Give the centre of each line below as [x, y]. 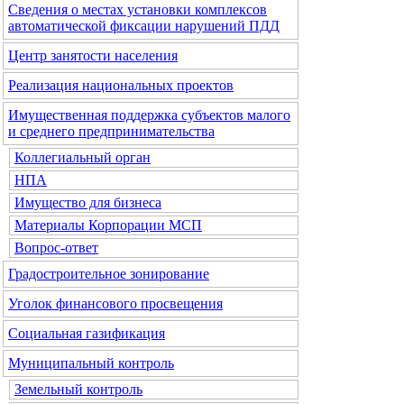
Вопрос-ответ [56, 248]
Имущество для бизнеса [88, 202]
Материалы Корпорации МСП [108, 225]
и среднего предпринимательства [111, 131]
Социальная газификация [87, 333]
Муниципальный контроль [91, 363]
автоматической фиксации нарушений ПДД [144, 26]
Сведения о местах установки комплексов [138, 9]
